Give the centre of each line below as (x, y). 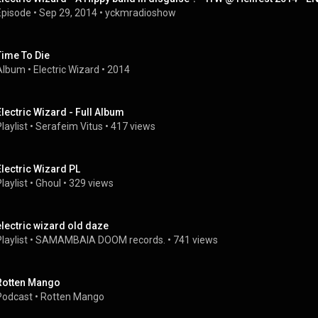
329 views (91, 183)
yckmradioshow (141, 13)
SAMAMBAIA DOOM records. (100, 240)
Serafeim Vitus (69, 126)
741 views (196, 240)
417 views (133, 126)
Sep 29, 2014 (68, 13)
